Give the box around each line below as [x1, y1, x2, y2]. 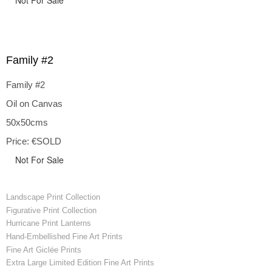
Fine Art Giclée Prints [6, 245, 81, 254]
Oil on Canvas [6, 98, 63, 109]
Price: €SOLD [6, 136, 61, 146]
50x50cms [6, 117, 48, 127]
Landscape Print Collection [6, 192, 100, 202]
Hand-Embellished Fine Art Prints [6, 232, 123, 242]
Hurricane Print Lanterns [6, 219, 91, 228]
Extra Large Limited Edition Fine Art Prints [6, 258, 154, 268]
